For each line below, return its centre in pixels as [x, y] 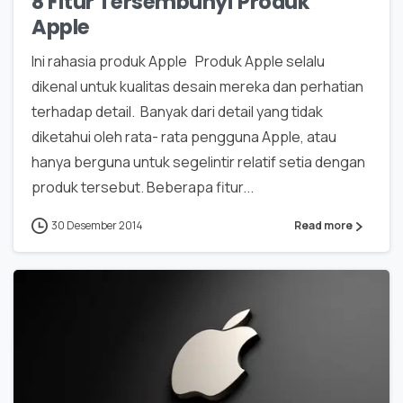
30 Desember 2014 [97, 225]
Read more [323, 225]
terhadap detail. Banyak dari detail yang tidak [177, 111]
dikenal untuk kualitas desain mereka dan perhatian [197, 86]
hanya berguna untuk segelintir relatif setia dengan [198, 161]
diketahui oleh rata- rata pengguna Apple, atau [184, 136]
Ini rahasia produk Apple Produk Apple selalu [178, 61]
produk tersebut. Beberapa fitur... [143, 187]
